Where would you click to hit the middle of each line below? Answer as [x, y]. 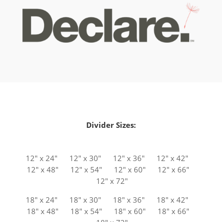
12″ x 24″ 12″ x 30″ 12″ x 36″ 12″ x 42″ [111, 158]
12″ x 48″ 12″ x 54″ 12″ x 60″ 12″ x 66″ [111, 170]
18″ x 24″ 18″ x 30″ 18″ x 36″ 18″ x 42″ [111, 200]
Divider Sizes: [111, 125]
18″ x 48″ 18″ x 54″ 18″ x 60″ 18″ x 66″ [111, 211]
